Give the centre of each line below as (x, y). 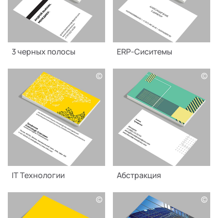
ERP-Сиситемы (145, 52)
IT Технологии (38, 175)
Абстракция (139, 175)
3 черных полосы (44, 52)
